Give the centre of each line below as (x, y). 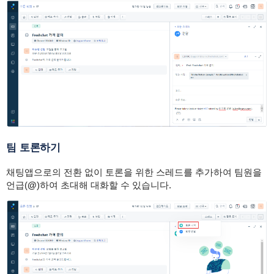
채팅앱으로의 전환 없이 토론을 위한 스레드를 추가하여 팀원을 (134, 172)
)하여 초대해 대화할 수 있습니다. (104, 185)
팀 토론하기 (33, 147)
